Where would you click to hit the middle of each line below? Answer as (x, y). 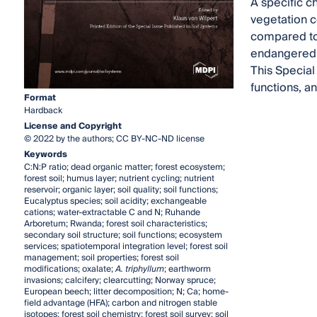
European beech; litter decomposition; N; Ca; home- (126, 292)
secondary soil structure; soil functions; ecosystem (123, 235)
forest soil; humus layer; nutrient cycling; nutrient (119, 178)
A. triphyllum (139, 269)
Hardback (43, 110)
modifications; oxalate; (69, 269)
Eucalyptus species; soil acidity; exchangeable (115, 201)
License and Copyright (73, 126)
